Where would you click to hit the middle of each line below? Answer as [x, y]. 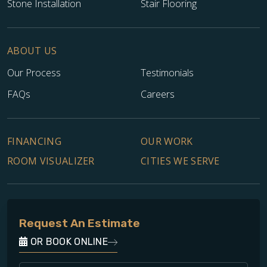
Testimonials [167, 72]
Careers [158, 94]
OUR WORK [167, 141]
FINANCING [34, 141]
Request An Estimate [80, 223]
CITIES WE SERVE [180, 161]
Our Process [34, 72]
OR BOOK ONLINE [68, 242]
